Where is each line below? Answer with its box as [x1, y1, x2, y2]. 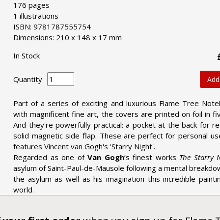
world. [13, 184, 34, 194]
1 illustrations [13, 10, 59, 21]
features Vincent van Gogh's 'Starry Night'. [13, 141, 156, 151]
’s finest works [124, 152, 180, 162]
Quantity [13, 74, 43, 84]
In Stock [13, 50, 40, 60]
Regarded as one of [13, 152, 88, 162]
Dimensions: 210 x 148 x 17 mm [13, 32, 122, 42]
